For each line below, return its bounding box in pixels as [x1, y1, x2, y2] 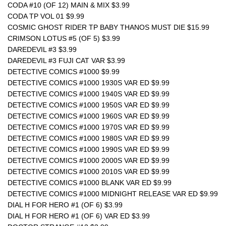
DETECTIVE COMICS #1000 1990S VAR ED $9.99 [8, 145, 169, 153]
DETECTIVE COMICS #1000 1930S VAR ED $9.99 [8, 79, 169, 87]
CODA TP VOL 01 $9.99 [8, 12, 86, 20]
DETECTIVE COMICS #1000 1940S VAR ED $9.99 [8, 90, 169, 98]
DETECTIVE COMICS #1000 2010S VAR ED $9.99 [8, 167, 169, 176]
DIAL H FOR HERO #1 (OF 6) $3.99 [8, 201, 123, 209]
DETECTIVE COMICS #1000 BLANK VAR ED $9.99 [8, 179, 172, 187]
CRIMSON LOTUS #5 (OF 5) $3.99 [8, 34, 120, 42]
